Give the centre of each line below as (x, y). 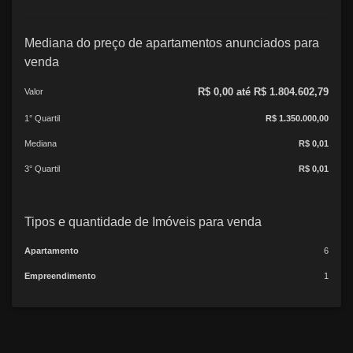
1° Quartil (42, 118)
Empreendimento (60, 275)
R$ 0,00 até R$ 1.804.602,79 (263, 91)
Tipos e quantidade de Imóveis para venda (143, 221)
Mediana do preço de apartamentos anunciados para (172, 43)
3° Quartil (42, 168)
